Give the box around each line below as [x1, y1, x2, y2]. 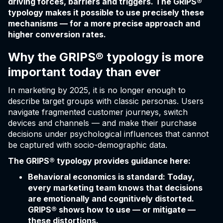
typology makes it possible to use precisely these [8, 7, 204, 18]
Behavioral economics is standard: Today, [28, 172, 195, 182]
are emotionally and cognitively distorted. [28, 194, 194, 204]
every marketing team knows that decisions [28, 183, 203, 193]
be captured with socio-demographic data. [8, 140, 167, 150]
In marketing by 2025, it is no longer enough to [8, 85, 186, 96]
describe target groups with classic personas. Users [8, 96, 204, 107]
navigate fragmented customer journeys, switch [8, 107, 188, 117]
